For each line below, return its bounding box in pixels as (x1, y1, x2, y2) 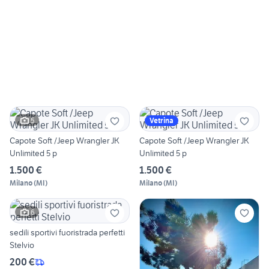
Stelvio (10, 240, 34, 251)
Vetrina (150, 116, 174, 125)
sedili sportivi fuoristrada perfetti (10, 227, 125, 238)
